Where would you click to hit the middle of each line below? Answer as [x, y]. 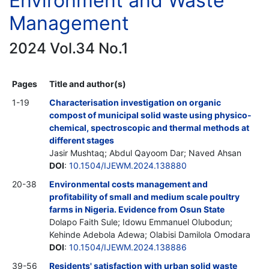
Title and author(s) [88, 83]
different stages [82, 140]
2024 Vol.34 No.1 [69, 48]
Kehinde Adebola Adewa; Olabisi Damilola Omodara [150, 234]
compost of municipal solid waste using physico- [150, 115]
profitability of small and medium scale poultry [144, 196]
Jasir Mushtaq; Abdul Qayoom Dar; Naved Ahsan [145, 153]
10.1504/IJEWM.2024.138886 [128, 247]
